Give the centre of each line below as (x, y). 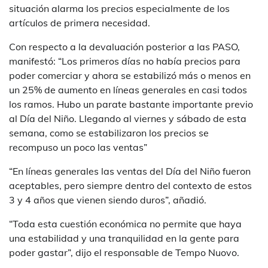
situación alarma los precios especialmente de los (119, 8)
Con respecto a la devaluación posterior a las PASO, (124, 46)
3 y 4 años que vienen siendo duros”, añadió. (108, 200)
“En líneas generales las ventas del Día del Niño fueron (130, 171)
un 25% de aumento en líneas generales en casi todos (128, 89)
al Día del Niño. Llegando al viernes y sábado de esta (128, 118)
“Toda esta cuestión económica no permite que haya (125, 223)
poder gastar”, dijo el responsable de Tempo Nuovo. (124, 252)
